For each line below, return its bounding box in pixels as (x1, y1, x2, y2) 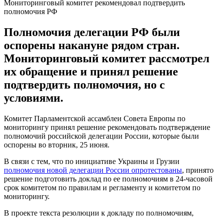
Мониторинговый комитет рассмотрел (4, 52, 209, 65)
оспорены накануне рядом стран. (4, 38, 180, 52)
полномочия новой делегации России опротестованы (4, 165, 182, 174)
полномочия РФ (4, 7, 57, 16)
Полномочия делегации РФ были (4, 25, 180, 38)
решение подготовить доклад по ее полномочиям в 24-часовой (4, 174, 213, 183)
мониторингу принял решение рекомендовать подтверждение (4, 123, 210, 131)
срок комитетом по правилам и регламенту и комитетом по (4, 183, 200, 192)
